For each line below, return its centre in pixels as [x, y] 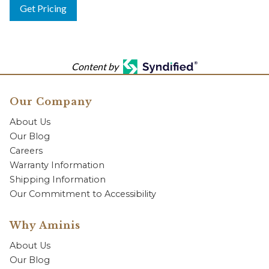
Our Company [51, 102]
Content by [95, 67]
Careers [26, 151]
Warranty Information [57, 165]
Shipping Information [58, 180]
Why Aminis [45, 225]
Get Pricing [43, 8]
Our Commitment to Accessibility [83, 194]
